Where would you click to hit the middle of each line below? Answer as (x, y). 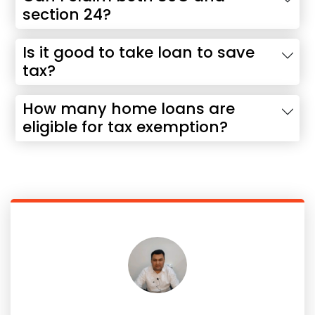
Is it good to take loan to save (139, 52)
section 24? (67, 14)
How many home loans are (129, 109)
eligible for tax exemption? (125, 127)
